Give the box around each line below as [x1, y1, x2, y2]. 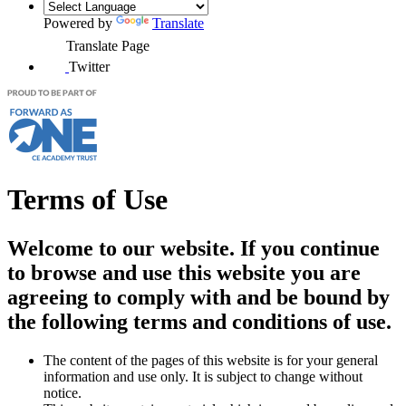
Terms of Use [7, 183, 168, 217]
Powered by [43, 14, 116, 31]
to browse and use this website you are [7, 260, 361, 285]
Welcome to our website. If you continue [7, 236, 380, 260]
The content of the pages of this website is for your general [43, 352, 378, 368]
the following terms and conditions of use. [7, 309, 391, 333]
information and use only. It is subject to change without [43, 368, 362, 384]
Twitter [69, 58, 110, 74]
